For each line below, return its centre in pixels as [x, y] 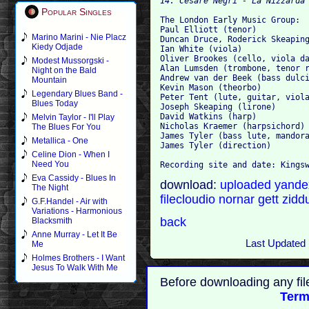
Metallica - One [60, 141]
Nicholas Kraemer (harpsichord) [233, 126]
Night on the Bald [64, 70]
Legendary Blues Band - [77, 94]
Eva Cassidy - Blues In [74, 178]
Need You [50, 164]
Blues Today [55, 103]
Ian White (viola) [201, 49]
